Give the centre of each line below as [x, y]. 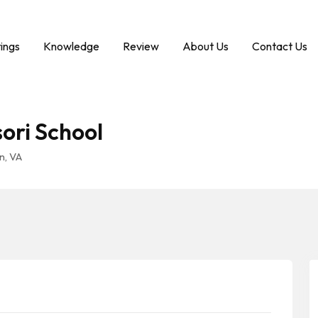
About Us [205, 46]
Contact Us [280, 46]
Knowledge [71, 46]
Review [141, 46]
